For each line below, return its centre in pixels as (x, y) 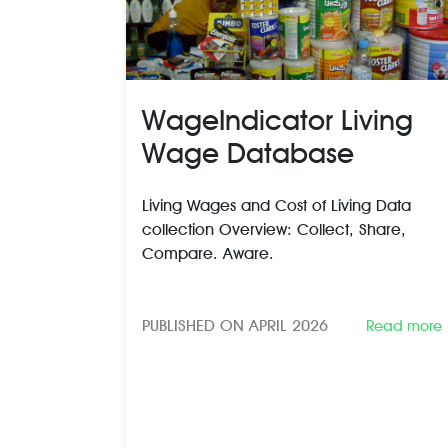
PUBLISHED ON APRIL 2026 (235, 325)
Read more (404, 325)
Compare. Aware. (208, 253)
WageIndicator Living (277, 119)
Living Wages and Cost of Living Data (276, 205)
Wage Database (248, 152)
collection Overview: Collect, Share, (274, 229)
